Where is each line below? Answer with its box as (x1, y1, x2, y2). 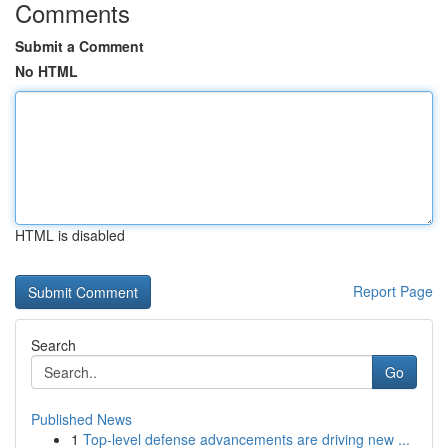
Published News (31, 409, 132, 429)
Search (31, 335, 76, 355)
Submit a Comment (15, 36, 144, 56)
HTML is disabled (15, 225, 125, 245)
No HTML (15, 61, 78, 81)
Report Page (353, 281, 433, 301)
